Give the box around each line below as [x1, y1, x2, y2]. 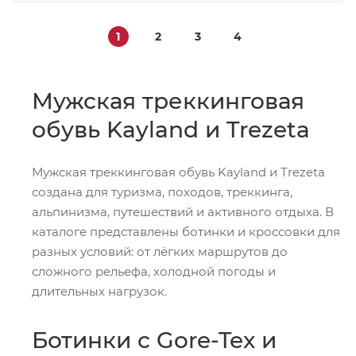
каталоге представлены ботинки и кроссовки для [32, 224, 340, 240]
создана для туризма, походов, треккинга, [32, 184, 292, 200]
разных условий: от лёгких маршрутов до [32, 244, 288, 260]
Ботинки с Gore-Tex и [32, 327, 277, 354]
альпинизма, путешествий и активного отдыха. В [32, 204, 334, 220]
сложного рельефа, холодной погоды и [32, 264, 276, 280]
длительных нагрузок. [32, 284, 167, 300]
